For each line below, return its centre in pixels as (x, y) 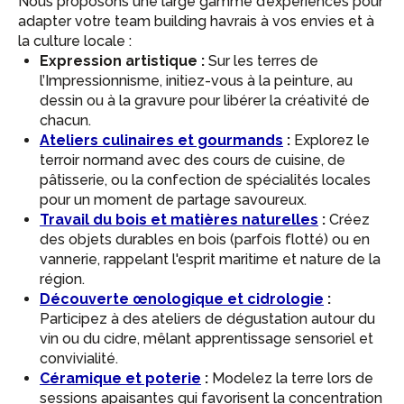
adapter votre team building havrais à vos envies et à (196, 21)
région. (62, 279)
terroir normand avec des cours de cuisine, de (193, 160)
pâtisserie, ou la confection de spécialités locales (205, 180)
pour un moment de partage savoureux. (173, 200)
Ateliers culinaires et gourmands (161, 140)
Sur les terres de (262, 61)
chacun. (65, 120)
